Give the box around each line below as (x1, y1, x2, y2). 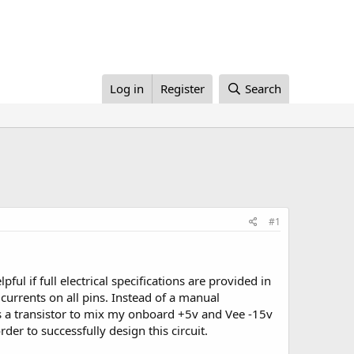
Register (160, 81, 205, 96)
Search (245, 81, 281, 96)
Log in (110, 81, 145, 96)
